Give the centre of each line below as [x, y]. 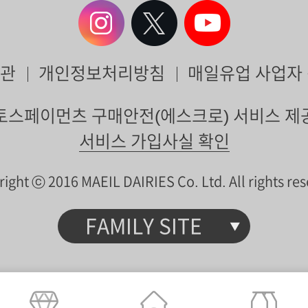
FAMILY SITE [144, 226]
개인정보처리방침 [101, 73]
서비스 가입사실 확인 [154, 141]
